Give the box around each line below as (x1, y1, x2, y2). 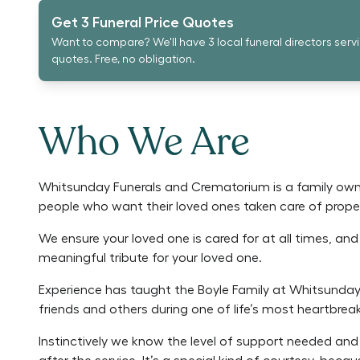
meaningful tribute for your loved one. (39, 252, 262, 264)
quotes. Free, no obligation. (51, 54, 195, 65)
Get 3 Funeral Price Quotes (51, 15, 234, 30)
